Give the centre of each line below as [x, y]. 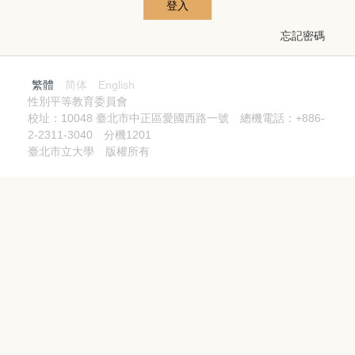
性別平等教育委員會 [78, 101]
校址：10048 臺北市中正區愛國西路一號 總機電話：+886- [176, 118]
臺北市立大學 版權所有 [89, 151]
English [116, 85]
